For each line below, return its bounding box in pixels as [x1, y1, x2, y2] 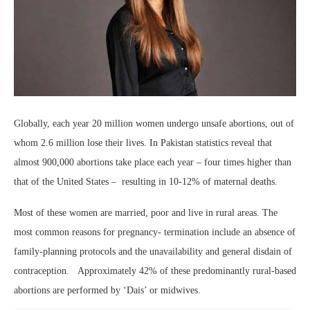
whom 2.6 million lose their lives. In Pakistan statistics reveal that [14, 138, 272, 149]
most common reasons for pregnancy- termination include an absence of [14, 227, 295, 238]
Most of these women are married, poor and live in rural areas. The [14, 208, 277, 219]
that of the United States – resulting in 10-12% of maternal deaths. [14, 176, 277, 188]
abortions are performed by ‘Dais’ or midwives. [14, 285, 201, 296]
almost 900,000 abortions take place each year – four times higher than [14, 157, 291, 168]
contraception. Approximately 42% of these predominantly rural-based [14, 266, 296, 277]
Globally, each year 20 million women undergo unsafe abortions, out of [14, 118, 294, 129]
